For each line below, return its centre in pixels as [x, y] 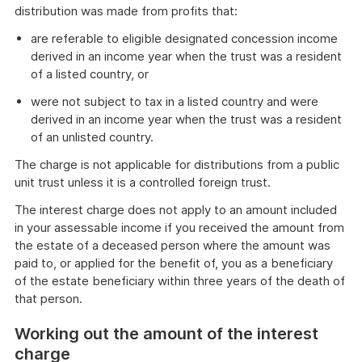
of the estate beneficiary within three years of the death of [180, 281]
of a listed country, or [90, 74]
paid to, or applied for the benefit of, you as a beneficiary [174, 263]
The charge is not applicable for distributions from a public [177, 164]
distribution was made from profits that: [126, 11]
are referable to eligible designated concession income [184, 38]
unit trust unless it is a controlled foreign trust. [143, 182]
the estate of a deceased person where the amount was [173, 245]
